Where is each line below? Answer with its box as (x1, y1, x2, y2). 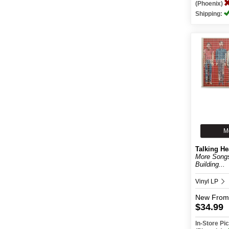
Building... (195, 161, 225, 168)
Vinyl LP (195, 178, 220, 185)
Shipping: (195, 10, 224, 17)
